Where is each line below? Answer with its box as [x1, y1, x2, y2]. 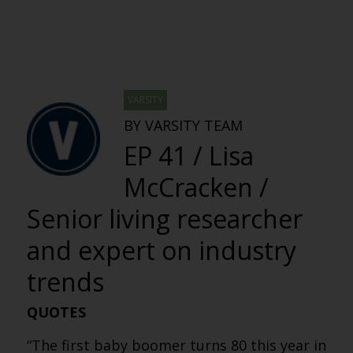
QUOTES [26, 303, 86, 321]
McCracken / [123, 170, 269, 204]
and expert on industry [26, 233, 296, 267]
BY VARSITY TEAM [123, 116, 243, 135]
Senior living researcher [26, 202, 303, 236]
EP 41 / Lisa [123, 139, 254, 173]
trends [26, 265, 104, 299]
